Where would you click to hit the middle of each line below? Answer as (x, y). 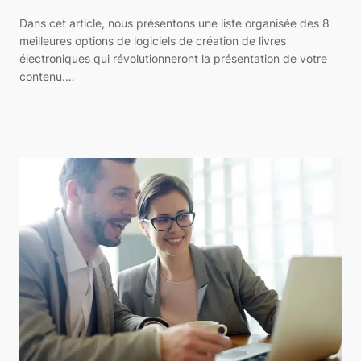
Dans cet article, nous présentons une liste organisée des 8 (174, 23)
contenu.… (47, 77)
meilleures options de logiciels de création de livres (153, 41)
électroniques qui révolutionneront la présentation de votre (173, 59)
